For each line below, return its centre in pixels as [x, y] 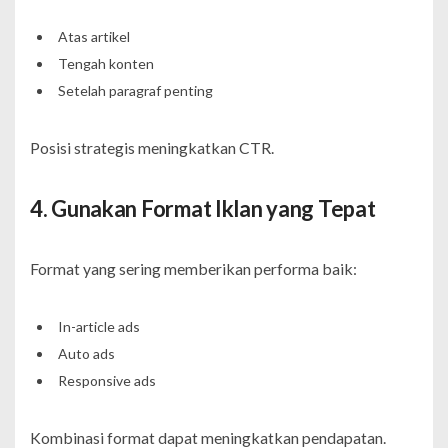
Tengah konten [105, 63]
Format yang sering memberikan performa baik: [193, 268]
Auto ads [86, 353]
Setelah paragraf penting [135, 90]
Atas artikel [93, 36]
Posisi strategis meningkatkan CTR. [152, 147]
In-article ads [98, 326]
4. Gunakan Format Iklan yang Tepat [203, 208]
